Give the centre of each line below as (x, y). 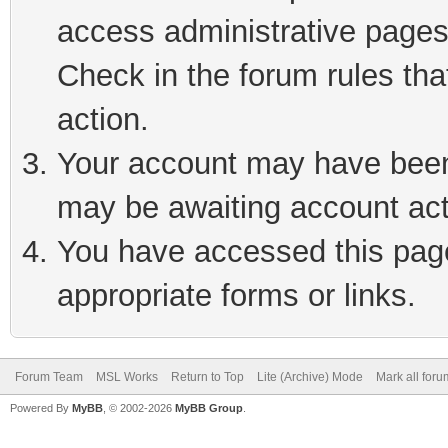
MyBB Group (209, 408)
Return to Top (207, 377)
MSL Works (127, 377)
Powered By (41, 408)
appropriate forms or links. (236, 295)
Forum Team (49, 377)
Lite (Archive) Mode (310, 377)
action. (103, 119)
